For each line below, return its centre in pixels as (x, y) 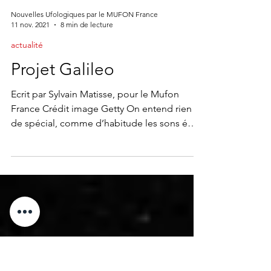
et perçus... (34, 186)
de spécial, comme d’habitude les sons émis (107, 171)
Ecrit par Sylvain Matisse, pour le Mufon (95, 142)
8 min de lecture (87, 73)
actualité (27, 93)
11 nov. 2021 (30, 73)
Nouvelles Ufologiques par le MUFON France (84, 63)
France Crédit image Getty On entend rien (101, 157)
